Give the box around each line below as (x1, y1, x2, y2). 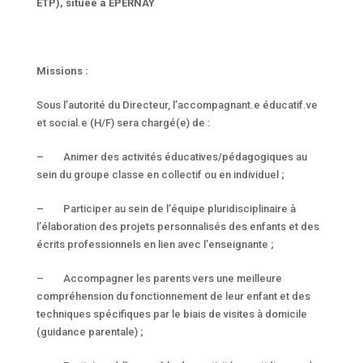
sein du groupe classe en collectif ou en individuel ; (36, 168, 284, 181)
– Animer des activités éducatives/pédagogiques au (36, 150, 307, 163)
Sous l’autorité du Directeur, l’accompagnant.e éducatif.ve (36, 98, 318, 111)
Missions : (36, 64, 88, 77)
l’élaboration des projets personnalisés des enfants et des (36, 220, 319, 233)
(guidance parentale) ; (36, 325, 143, 338)
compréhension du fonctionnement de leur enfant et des (36, 289, 310, 302)
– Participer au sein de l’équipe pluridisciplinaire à (36, 202, 296, 215)
